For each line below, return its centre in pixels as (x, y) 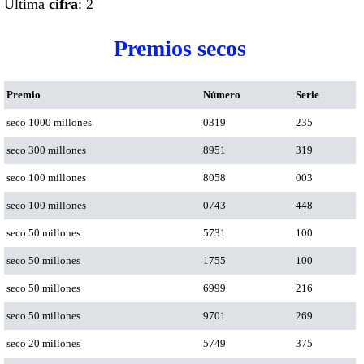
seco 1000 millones (49, 122)
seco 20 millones (43, 343)
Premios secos (180, 48)
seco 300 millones (46, 149)
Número (222, 94)
